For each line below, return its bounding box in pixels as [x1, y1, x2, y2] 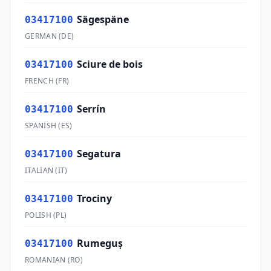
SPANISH [25, 120, 57, 131]
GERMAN [25, 31, 57, 41]
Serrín [77, 102, 106, 116]
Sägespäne [77, 13, 129, 26]
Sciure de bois [77, 57, 143, 71]
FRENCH [25, 76, 54, 86]
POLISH [25, 210, 51, 220]
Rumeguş [77, 237, 123, 250]
